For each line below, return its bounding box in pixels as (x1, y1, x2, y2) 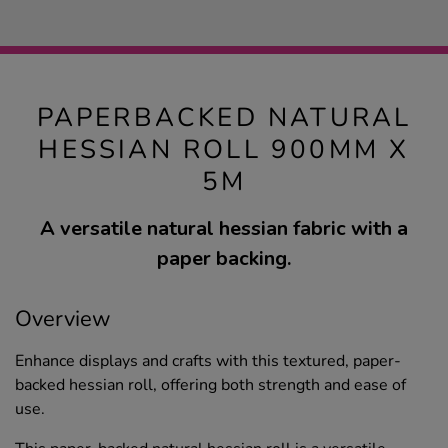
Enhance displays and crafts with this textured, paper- (15, 350, 401, 373)
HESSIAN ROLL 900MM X (38, 132, 410, 168)
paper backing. (157, 245, 291, 273)
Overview (15, 304, 111, 335)
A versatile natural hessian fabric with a (40, 215, 408, 243)
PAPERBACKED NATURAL (36, 100, 412, 136)
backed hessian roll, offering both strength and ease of (15, 374, 406, 397)
